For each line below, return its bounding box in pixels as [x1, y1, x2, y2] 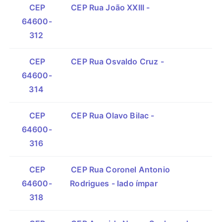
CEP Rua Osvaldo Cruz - [71, 56, 164, 66]
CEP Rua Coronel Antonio [71, 165, 170, 174]
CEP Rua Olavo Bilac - [71, 111, 155, 120]
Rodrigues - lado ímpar [70, 178, 158, 188]
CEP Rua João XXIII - [71, 2, 150, 12]
